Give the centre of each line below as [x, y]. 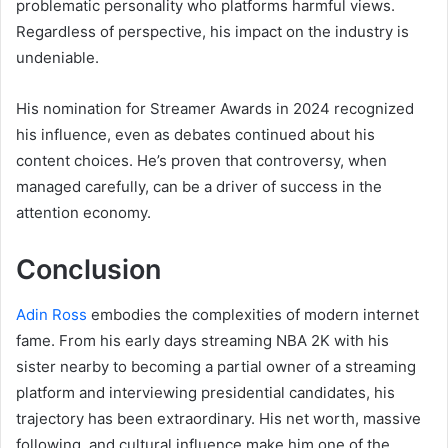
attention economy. [83, 213]
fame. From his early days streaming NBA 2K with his [202, 340]
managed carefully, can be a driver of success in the [199, 187]
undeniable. [57, 58]
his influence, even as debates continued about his [195, 135]
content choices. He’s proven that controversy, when [201, 161]
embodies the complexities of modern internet [253, 314]
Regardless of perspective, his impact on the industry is [212, 32]
